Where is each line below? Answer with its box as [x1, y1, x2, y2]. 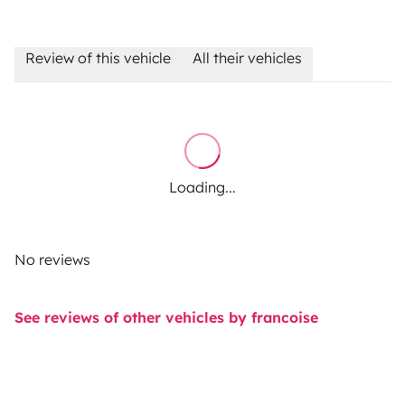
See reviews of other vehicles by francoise [14, 307, 318, 326]
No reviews [14, 250, 90, 268]
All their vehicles [193, 48, 302, 67]
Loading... [169, 177, 236, 196]
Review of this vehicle [25, 48, 171, 67]
